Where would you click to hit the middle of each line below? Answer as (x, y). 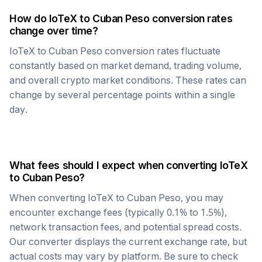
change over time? (54, 31)
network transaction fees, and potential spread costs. (125, 227)
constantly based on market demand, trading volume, (125, 65)
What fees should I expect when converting (115, 165)
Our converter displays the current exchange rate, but (128, 242)
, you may (202, 198)
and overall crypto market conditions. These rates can (128, 80)
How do (29, 18)
